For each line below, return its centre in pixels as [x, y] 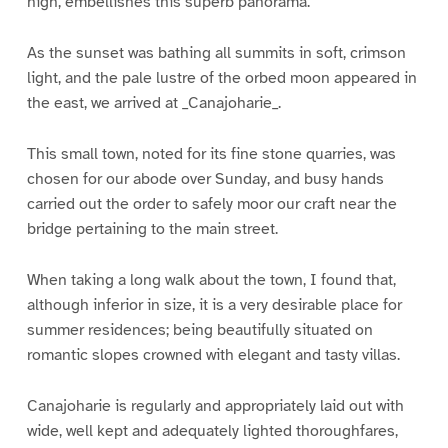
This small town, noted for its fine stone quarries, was [211, 153]
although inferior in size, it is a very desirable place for [214, 304]
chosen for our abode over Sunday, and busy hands [205, 178]
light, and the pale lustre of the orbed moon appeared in [221, 77]
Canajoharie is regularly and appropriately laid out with [215, 405]
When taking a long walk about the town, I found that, [211, 279]
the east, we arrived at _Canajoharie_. [153, 102]
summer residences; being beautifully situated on [199, 329]
